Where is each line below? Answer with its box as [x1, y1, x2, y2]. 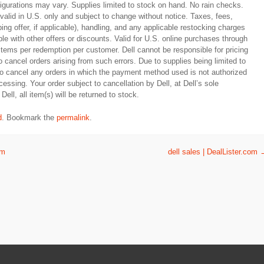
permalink [57, 113, 90, 122]
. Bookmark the [2, 113, 57, 122]
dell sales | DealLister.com [168, 147, 260, 156]
